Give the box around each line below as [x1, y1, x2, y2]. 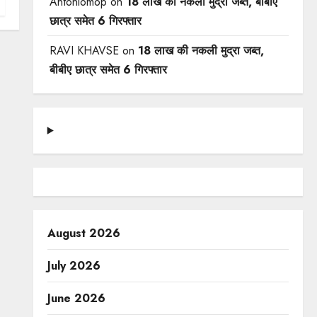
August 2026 [47, 224, 120, 241]
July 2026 [47, 257, 100, 274]
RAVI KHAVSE [49, 42, 119, 59]
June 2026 [47, 289, 105, 306]
